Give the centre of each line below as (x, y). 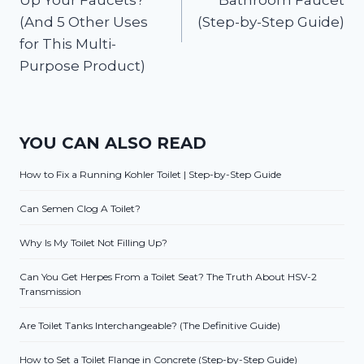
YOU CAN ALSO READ (113, 143)
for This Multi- (68, 43)
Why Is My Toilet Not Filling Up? (93, 243)
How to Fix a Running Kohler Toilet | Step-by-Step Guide (150, 175)
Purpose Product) (82, 65)
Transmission (50, 292)
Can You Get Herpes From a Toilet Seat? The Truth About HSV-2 (168, 277)
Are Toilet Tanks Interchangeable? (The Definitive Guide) (150, 326)
